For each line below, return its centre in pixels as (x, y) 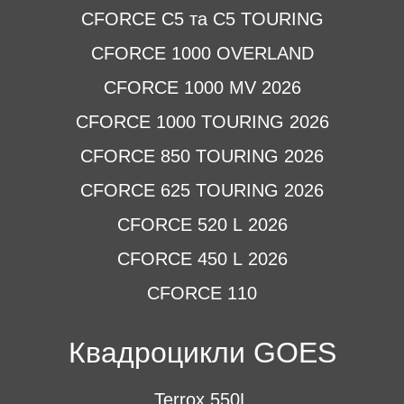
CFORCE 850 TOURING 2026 (202, 156)
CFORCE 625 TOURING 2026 (202, 190)
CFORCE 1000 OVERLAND (202, 53)
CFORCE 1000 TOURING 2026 (202, 122)
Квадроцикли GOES (202, 353)
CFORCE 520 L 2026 (202, 225)
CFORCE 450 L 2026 (202, 259)
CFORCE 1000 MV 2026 (202, 87)
